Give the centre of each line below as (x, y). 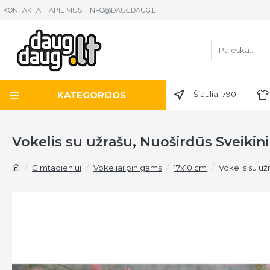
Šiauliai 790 (215, 94)
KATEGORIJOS (92, 95)
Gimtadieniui (57, 168)
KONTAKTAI (23, 10)
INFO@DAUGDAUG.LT (124, 10)
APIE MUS (65, 10)
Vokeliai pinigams (127, 168)
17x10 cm (190, 168)
